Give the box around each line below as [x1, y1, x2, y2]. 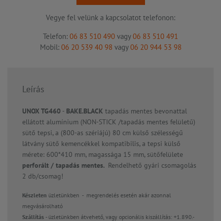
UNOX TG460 [22, 107, 61, 116]
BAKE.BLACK [66, 107, 103, 116]
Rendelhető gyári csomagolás [108, 161, 196, 170]
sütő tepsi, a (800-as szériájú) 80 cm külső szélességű [22, 128, 183, 138]
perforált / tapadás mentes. [22, 161, 108, 170]
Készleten [22, 191, 48, 199]
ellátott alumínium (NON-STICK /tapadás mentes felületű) [22, 117, 195, 127]
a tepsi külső [142, 139, 181, 148]
